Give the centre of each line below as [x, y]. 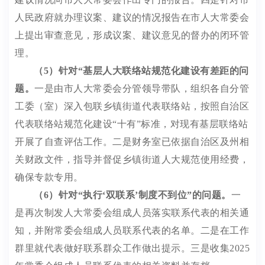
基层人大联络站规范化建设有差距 [156, 71]
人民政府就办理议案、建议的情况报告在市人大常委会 [132, 17]
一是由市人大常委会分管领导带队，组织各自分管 [142, 88]
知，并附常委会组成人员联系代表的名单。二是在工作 [132, 230]
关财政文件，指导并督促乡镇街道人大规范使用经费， [132, 159]
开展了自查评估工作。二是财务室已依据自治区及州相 [132, 142]
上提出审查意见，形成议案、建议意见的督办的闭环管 [132, 35]
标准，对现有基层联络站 [195, 124]
